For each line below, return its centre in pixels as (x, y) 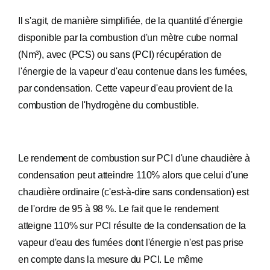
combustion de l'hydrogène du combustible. (108, 105)
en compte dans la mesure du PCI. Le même (111, 259)
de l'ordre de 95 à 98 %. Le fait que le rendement (119, 209)
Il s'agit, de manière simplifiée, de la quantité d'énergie (130, 21)
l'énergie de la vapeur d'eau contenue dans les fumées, (133, 71)
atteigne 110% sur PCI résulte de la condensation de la (132, 226)
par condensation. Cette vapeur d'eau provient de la (125, 88)
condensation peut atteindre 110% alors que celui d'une (133, 175)
